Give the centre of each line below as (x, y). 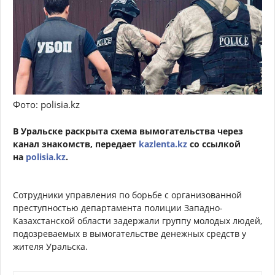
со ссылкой (215, 144)
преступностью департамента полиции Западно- (118, 208)
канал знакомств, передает (76, 144)
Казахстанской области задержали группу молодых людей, (137, 221)
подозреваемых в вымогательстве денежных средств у (130, 234)
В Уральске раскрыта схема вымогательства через (128, 131)
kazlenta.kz (164, 144)
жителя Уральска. (52, 247)
